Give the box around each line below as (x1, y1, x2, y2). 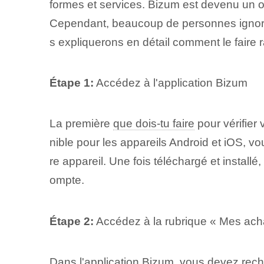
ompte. (49, 174, 84, 187)
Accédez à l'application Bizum (93, 77, 247, 90)
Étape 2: (49, 214, 94, 227)
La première (49, 117, 113, 130)
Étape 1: (49, 77, 94, 90)
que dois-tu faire (113, 117, 194, 130)
